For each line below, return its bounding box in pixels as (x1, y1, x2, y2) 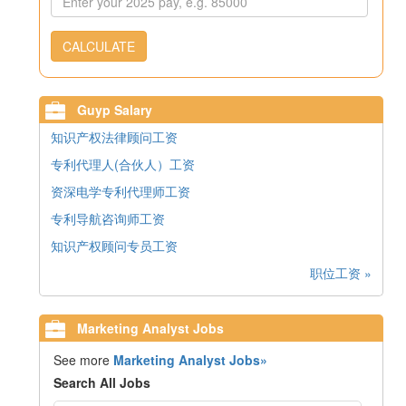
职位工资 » (310, 264, 372, 283)
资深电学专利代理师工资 (51, 182, 190, 201)
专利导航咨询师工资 (51, 209, 165, 228)
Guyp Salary (73, 101, 152, 120)
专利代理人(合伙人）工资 (51, 155, 195, 174)
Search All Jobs (53, 373, 151, 392)
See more (53, 351, 114, 370)
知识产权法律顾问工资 (51, 128, 178, 147)
